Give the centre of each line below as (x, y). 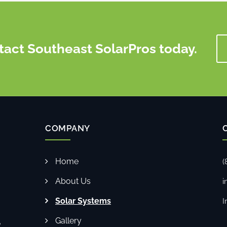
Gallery (68, 221)
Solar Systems (83, 201)
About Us (73, 181)
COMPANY (68, 128)
